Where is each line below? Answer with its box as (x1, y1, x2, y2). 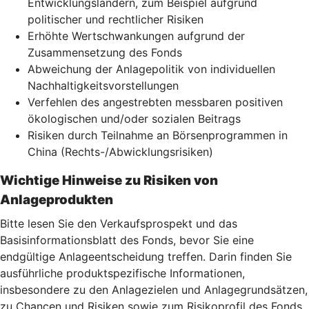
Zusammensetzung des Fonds (28, 45, 182, 59)
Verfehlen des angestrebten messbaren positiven (28, 94, 283, 109)
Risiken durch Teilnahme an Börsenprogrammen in (28, 128, 288, 142)
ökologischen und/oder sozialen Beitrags (28, 111, 241, 126)
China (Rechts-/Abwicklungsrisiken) (28, 144, 213, 159)
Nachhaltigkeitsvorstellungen (28, 78, 179, 92)
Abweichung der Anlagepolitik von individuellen (28, 61, 275, 76)
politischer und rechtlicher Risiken (28, 12, 203, 26)
